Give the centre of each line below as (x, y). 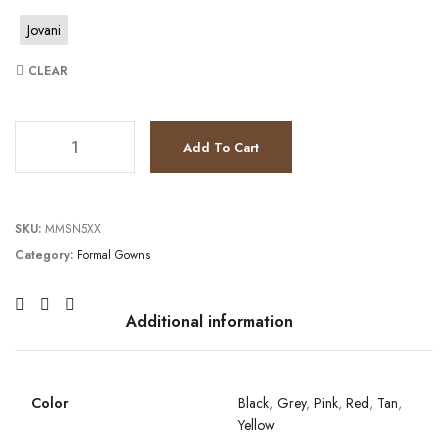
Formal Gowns (113, 254)
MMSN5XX (73, 228)
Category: (46, 254)
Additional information (209, 321)
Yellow (256, 424)
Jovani (44, 29)
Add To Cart (221, 147)
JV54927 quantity (71, 129)
